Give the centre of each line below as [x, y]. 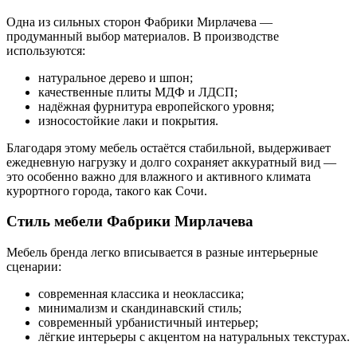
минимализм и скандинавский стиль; [140, 308]
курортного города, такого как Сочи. [107, 190]
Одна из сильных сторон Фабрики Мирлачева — [139, 22]
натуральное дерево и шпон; [116, 77]
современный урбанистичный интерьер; [148, 323]
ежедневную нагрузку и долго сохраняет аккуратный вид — [171, 162]
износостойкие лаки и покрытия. [128, 120]
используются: [46, 50]
